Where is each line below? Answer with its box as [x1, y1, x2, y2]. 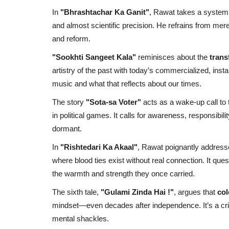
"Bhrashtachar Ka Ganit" [60, 7, 149, 16]
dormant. [52, 124, 82, 133]
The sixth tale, [52, 187, 101, 196]
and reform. [52, 34, 90, 43]
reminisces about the [136, 52, 210, 61]
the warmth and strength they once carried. [52, 169, 195, 178]
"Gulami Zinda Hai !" [101, 187, 174, 196]
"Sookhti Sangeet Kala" [52, 52, 136, 61]
